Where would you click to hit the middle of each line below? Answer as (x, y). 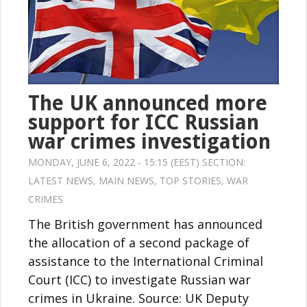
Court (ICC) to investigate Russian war (139, 279)
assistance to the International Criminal (146, 261)
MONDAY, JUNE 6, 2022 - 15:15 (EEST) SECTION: (137, 162)
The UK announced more (148, 103)
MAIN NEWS (126, 180)
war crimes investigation (149, 141)
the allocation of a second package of (139, 242)
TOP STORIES (191, 180)
